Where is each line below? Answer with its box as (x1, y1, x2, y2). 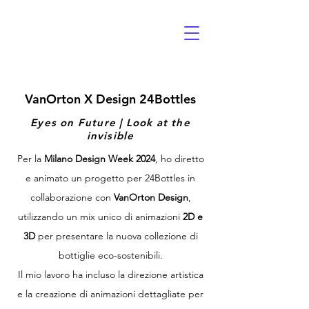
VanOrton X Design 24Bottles (25, 91, 196, 107)
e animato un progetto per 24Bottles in (26, 172, 195, 184)
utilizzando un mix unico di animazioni (18, 210, 183, 223)
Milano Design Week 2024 (43, 152, 155, 165)
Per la (17, 152, 44, 165)
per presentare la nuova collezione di (34, 230, 198, 242)
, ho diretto (154, 152, 204, 165)
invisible (86, 129, 134, 142)
